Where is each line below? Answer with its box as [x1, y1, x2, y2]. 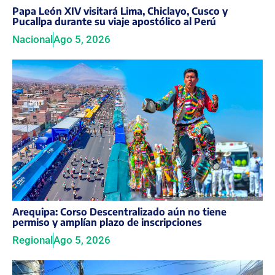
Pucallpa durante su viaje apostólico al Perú [12, 15, 216, 28]
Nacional [12, 33, 53, 46]
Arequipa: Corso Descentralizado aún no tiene [12, 205, 227, 218]
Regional [12, 233, 53, 246]
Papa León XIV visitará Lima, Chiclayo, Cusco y [12, 5, 228, 18]
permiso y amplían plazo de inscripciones [12, 215, 202, 228]
